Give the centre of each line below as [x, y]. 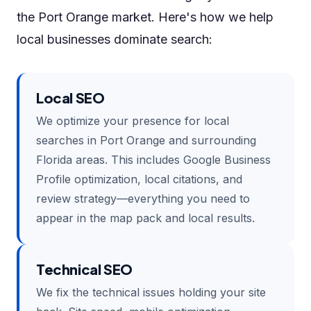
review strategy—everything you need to [143, 199]
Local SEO [70, 98]
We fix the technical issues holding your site [151, 292]
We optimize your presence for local [133, 121]
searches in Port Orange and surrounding [146, 140]
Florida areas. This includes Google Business [153, 160]
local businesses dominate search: [115, 39]
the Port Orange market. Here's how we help [145, 17]
